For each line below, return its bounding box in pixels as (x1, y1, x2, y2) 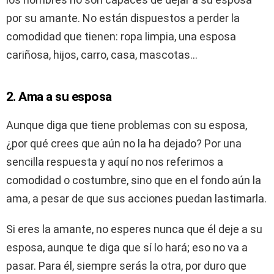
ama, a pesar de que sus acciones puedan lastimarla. (6, 192, 267, 206)
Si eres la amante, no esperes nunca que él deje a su (6, 223, 262, 236)
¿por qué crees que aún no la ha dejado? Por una (6, 137, 242, 150)
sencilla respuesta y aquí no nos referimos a (6, 155, 223, 169)
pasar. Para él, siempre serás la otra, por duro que (6, 259, 246, 273)
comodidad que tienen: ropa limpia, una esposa (6, 30, 236, 43)
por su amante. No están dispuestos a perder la (6, 12, 240, 25)
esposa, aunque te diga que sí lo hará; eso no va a (6, 241, 248, 254)
